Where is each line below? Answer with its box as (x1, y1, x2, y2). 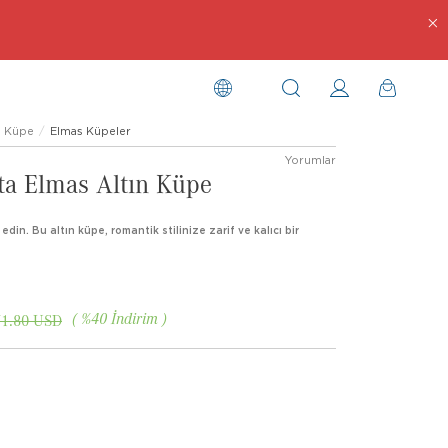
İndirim (107, 308, 162, 327)
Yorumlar (285, 153, 336, 167)
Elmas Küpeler (50, 124, 131, 138)
